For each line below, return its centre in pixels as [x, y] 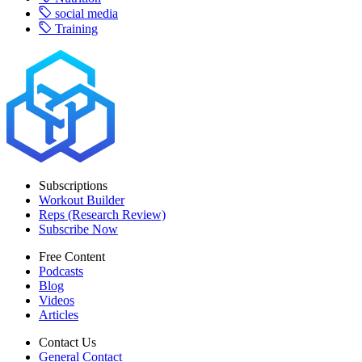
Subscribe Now [78, 229]
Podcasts [61, 271]
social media [86, 14]
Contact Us [67, 343]
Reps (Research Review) [102, 215]
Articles [59, 315]
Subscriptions [73, 186]
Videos [57, 301]
